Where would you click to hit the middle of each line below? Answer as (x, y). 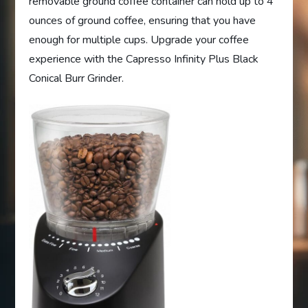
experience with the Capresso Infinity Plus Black (144, 59)
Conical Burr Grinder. (77, 79)
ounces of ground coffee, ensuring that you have (143, 21)
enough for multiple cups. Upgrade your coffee (139, 40)
